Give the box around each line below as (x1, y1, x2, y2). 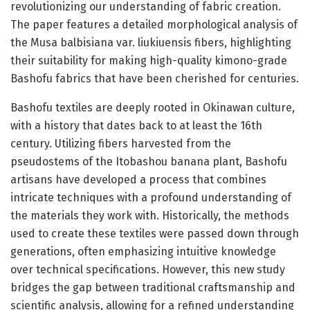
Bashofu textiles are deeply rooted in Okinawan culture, (10, 100, 295, 114)
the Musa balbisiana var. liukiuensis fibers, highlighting (10, 35, 291, 49)
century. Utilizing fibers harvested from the (10, 136, 231, 150)
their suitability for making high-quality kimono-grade (10, 53, 287, 67)
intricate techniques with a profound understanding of (10, 190, 291, 204)
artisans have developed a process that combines (10, 172, 266, 186)
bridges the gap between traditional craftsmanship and (10, 280, 295, 294)
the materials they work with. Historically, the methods (10, 208, 289, 222)
